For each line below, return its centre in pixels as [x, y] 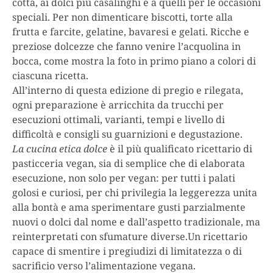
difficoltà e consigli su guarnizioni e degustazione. [127, 134]
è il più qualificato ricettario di [180, 149]
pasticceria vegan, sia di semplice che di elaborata [129, 164]
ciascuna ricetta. [50, 76]
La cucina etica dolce [60, 149]
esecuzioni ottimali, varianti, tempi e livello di [119, 120]
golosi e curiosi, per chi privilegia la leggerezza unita [135, 193]
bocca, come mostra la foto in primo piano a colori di [134, 61]
